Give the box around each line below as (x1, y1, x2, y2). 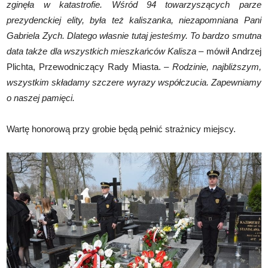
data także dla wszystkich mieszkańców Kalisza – (7, 45, 204, 56)
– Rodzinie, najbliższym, (164, 61, 261, 72)
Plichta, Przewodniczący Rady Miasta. (7, 61, 165, 72)
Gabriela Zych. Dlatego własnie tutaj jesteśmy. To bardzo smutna (7, 30, 261, 41)
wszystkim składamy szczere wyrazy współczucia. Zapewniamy (7, 77, 261, 87)
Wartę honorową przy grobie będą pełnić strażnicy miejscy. (7, 123, 236, 134)
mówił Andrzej (203, 45, 261, 56)
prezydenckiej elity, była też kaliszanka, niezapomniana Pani (7, 14, 261, 25)
